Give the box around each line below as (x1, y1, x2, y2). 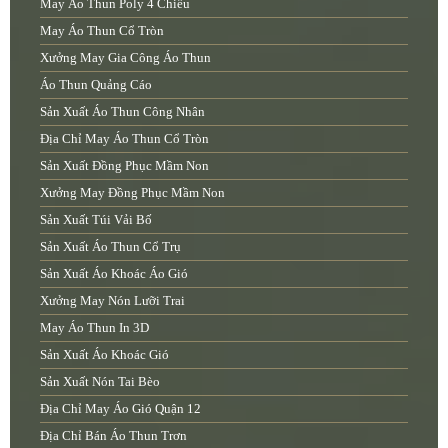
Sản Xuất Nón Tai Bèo (40, 374, 160, 390)
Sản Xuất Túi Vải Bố (40, 212, 152, 228)
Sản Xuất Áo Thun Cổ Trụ (40, 239, 181, 255)
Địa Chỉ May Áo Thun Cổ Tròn (40, 131, 209, 147)
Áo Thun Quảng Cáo (40, 77, 152, 93)
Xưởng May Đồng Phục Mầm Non (40, 185, 225, 201)
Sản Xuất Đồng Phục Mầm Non (40, 158, 209, 174)
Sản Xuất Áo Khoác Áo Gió (40, 266, 188, 282)
